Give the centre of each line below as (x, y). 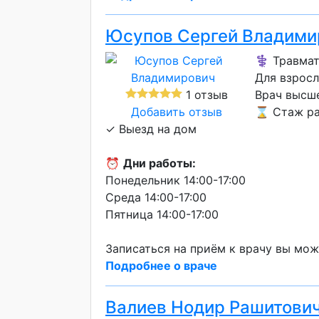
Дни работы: (159, 163)
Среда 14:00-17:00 (156, 197)
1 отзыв (205, 95)
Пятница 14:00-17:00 (162, 214)
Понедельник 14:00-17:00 (176, 180)
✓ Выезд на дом (151, 129)
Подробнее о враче (161, 266)
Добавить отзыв (177, 112)
